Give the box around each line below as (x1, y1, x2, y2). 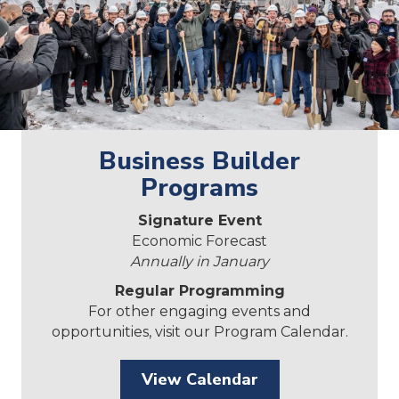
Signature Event (137, 212, 262, 229)
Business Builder (99, 144, 300, 178)
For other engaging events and (88, 303, 311, 320)
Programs (141, 171, 258, 205)
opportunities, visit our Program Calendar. (51, 323, 348, 340)
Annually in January (130, 253, 269, 270)
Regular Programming (114, 282, 285, 299)
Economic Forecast (132, 232, 267, 249)
